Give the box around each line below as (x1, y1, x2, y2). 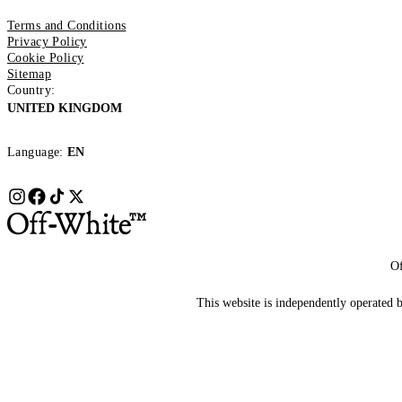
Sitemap (7, 66, 51, 81)
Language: (7, 144, 64, 159)
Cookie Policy (7, 50, 84, 65)
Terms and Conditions (7, 18, 127, 32)
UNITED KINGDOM (7, 100, 122, 115)
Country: (7, 83, 56, 97)
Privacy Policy (7, 34, 87, 48)
